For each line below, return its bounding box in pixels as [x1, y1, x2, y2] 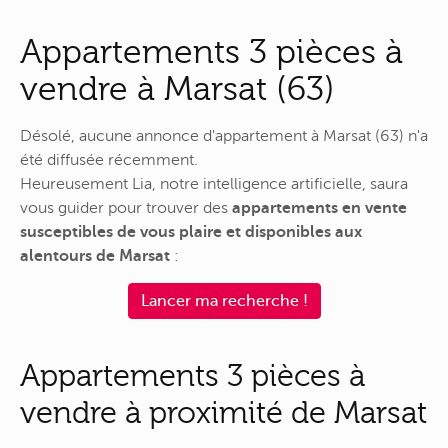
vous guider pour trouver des [20, 198, 232, 217]
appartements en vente [232, 198, 407, 217]
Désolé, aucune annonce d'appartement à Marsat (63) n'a [20, 126, 428, 145]
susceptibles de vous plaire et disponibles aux [20, 222, 362, 241]
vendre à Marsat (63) [20, 70, 335, 108]
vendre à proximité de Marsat [20, 394, 427, 430]
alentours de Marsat [20, 246, 170, 265]
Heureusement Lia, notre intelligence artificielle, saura [20, 174, 408, 193]
